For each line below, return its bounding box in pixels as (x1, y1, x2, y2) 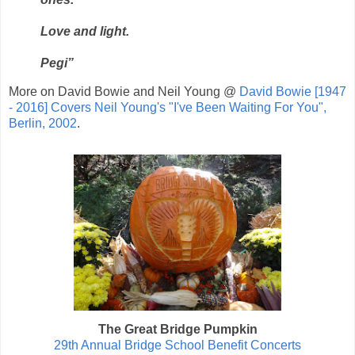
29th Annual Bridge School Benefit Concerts (54, 338, 301, 352)
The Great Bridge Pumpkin (97, 322, 258, 336)
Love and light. (40, 25, 129, 39)
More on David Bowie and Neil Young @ (9, 85, 239, 99)
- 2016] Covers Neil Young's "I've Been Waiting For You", (9, 101, 326, 115)
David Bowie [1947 (239, 85, 346, 99)
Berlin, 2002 (9, 116, 77, 131)
